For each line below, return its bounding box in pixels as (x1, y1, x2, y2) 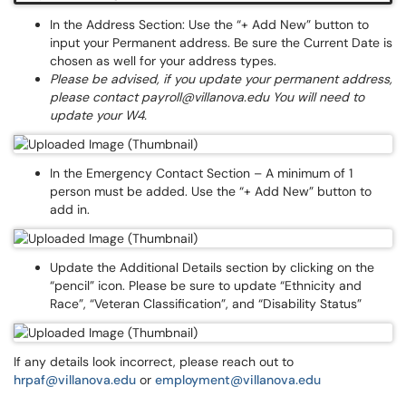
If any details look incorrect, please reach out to (14, 353, 294, 370)
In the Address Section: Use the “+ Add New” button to (50, 16, 369, 33)
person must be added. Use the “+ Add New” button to (50, 183, 372, 199)
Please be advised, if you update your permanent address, (50, 71, 392, 87)
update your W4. (50, 107, 147, 123)
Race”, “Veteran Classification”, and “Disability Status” (50, 295, 369, 312)
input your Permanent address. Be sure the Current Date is (50, 34, 392, 51)
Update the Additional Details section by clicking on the (50, 259, 374, 275)
